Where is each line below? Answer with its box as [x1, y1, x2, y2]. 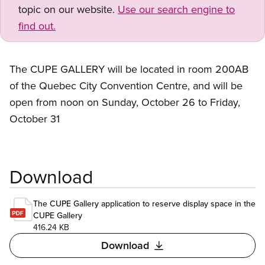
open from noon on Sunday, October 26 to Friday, [9, 95, 240, 110]
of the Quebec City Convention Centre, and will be [9, 78, 243, 93]
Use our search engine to [118, 2, 235, 17]
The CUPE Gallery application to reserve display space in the [33, 198, 256, 210]
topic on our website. [18, 2, 118, 17]
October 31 [9, 111, 60, 127]
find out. [18, 18, 56, 34]
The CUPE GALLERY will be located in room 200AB [9, 62, 248, 77]
